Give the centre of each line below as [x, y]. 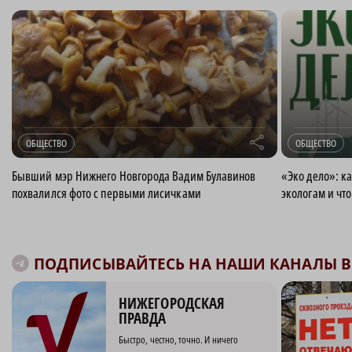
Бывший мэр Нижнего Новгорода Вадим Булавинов [134, 176]
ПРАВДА [143, 318]
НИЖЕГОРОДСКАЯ [172, 303]
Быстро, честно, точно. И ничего [179, 339]
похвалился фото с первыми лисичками [106, 193]
